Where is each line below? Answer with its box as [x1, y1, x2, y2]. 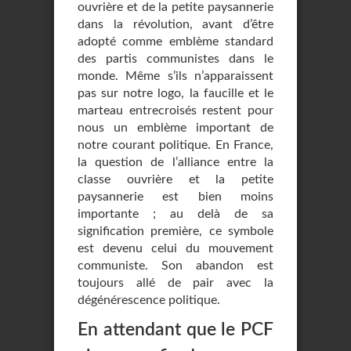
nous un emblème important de [78, 121, 273, 134]
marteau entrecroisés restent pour [78, 104, 273, 117]
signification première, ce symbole [78, 225, 273, 237]
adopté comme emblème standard [78, 35, 273, 48]
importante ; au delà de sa [78, 208, 273, 220]
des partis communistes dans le [78, 52, 273, 65]
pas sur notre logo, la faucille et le [78, 87, 273, 100]
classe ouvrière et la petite [78, 173, 273, 186]
